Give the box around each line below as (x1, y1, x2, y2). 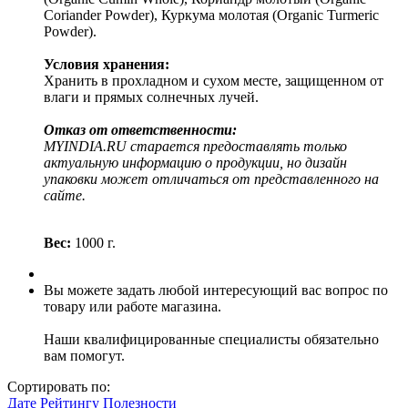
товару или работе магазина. (44, 298, 221, 314)
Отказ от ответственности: (44, 121, 237, 138)
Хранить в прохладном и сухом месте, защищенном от (44, 72, 383, 88)
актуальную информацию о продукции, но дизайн (44, 154, 347, 170)
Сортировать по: (7, 378, 110, 394)
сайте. (44, 187, 86, 203)
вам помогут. (44, 347, 125, 363)
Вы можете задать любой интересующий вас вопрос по (44, 281, 388, 298)
